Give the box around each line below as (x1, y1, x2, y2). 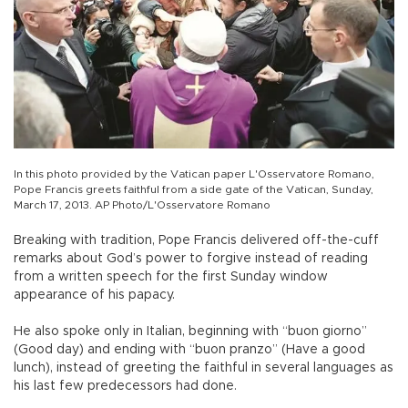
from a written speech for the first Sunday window (14, 270, 328, 283)
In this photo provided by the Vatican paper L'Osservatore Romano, (14, 168, 374, 179)
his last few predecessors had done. (14, 379, 237, 393)
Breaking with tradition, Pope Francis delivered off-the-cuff (14, 233, 379, 247)
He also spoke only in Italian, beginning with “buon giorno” (14, 324, 367, 338)
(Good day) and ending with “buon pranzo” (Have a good (14, 342, 365, 356)
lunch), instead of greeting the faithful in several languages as (14, 361, 393, 374)
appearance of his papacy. (14, 288, 175, 301)
